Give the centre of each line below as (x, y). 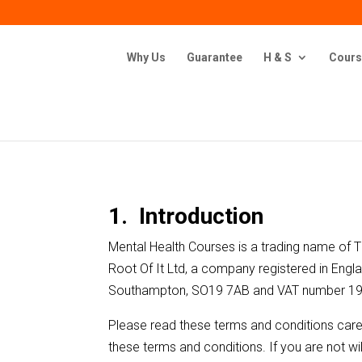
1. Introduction (186, 216)
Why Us (146, 57)
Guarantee (215, 57)
